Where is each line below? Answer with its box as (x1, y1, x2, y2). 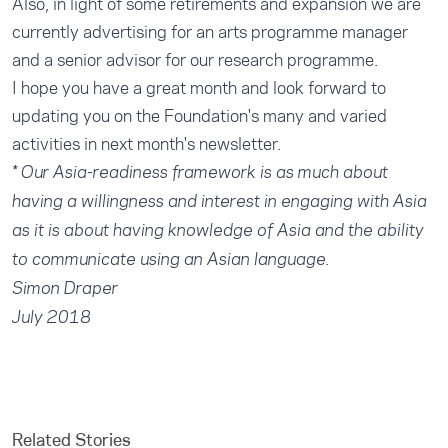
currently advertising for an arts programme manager (12, 19, 408, 44)
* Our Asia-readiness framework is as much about (12, 164, 388, 181)
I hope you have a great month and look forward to (12, 75, 386, 100)
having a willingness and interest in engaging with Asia (12, 193, 427, 210)
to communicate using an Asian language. (12, 251, 330, 268)
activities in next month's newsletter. (12, 131, 281, 156)
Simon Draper (12, 280, 118, 297)
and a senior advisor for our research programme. (12, 47, 378, 72)
